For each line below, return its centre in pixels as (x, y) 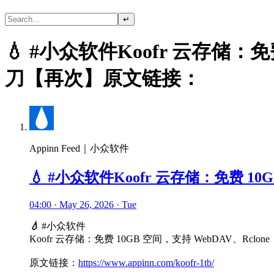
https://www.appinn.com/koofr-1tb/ (146, 262)
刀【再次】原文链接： (103, 79)
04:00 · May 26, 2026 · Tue (83, 204)
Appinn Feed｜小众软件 (79, 148)
